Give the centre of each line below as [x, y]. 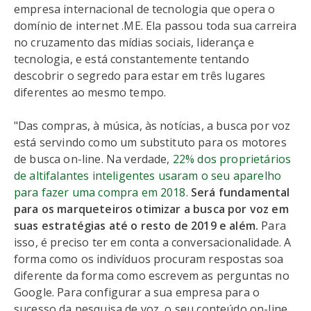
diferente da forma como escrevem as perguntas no [152, 275]
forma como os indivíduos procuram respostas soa [149, 259]
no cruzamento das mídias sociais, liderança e [134, 42]
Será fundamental [240, 192]
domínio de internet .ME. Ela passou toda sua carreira [155, 25]
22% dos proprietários [232, 159]
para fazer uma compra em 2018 [100, 192]
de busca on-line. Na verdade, [93, 159]
